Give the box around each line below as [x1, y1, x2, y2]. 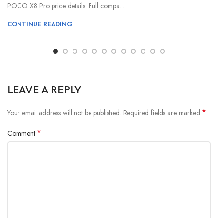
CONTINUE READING [7, 19, 73, 29]
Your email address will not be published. [7, 108, 121, 118]
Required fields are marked [123, 108, 202, 118]
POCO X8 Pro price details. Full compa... [7, 1, 124, 11]
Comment [7, 128, 37, 139]
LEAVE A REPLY [7, 84, 81, 97]
